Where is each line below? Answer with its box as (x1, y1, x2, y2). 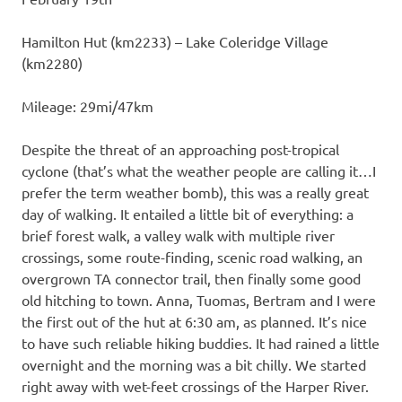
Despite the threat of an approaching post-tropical (22, 139, 339, 158)
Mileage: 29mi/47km (22, 96, 153, 115)
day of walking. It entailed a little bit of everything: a (22, 204, 354, 223)
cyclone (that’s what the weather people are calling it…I (22, 161, 376, 179)
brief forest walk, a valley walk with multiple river (22, 225, 335, 244)
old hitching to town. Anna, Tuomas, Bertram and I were (22, 290, 376, 309)
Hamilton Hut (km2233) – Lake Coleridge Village (22, 31, 328, 50)
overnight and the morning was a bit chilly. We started (22, 354, 366, 373)
